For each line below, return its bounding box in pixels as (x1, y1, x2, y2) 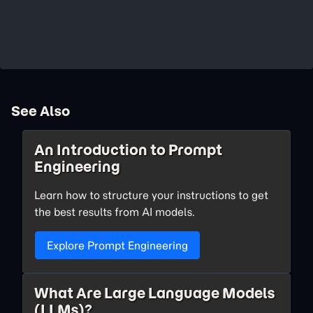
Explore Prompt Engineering (47, 238, 188, 252)
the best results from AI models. (34, 205, 195, 219)
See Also (11, 102, 70, 119)
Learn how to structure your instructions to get (34, 188, 268, 202)
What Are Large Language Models (34, 284, 275, 303)
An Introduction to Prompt (34, 140, 222, 159)
